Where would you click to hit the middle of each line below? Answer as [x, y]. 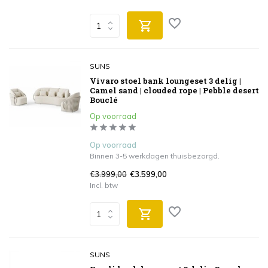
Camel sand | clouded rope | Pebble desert [174, 90]
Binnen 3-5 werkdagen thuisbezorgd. [155, 156]
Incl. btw [104, 185]
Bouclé [104, 100]
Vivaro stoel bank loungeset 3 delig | [165, 81]
